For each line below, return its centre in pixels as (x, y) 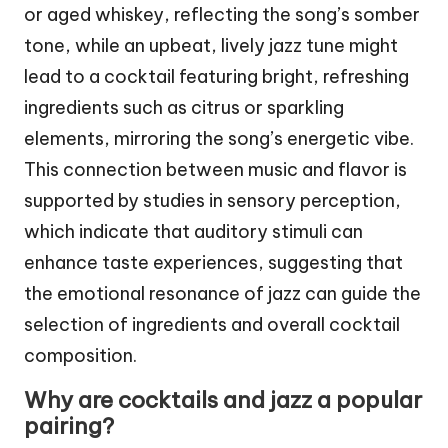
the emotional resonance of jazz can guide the (222, 294)
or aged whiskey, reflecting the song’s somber (222, 15)
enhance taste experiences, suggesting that (213, 263)
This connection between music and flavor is (215, 170)
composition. (80, 356)
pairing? (69, 426)
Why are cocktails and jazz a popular (223, 400)
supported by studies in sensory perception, (212, 201)
